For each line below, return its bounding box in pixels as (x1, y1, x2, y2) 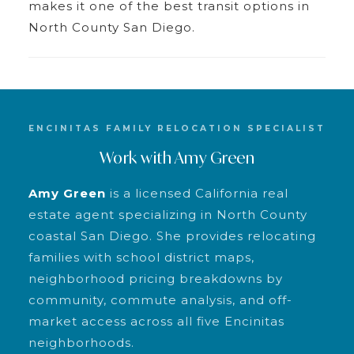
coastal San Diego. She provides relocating (28, 228, 316, 243)
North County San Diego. (28, 19, 195, 35)
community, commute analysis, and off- (28, 292, 292, 307)
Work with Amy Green (99, 147, 255, 168)
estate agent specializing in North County (28, 206, 307, 222)
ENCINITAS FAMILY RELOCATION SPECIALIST (28, 122, 326, 134)
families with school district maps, (28, 249, 254, 265)
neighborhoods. (28, 334, 134, 350)
